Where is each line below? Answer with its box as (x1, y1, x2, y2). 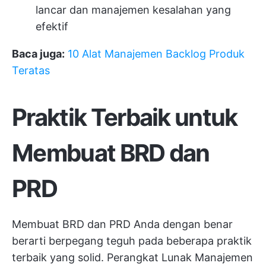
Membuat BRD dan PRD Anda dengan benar (12, 217, 233, 230)
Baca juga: (12, 47, 65, 60)
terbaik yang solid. (12, 251, 107, 264)
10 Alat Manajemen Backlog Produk (68, 47, 245, 60)
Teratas (12, 64, 50, 77)
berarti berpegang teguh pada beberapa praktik (12, 234, 252, 247)
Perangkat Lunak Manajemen (107, 251, 253, 264)
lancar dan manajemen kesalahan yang (36, 3, 231, 16)
